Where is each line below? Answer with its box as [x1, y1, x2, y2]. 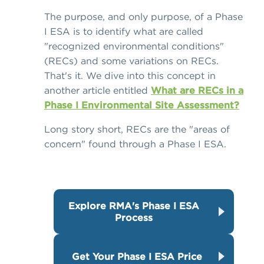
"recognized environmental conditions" [44, 40, 224, 52]
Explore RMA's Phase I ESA [68, 200, 199, 212]
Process [115, 212, 153, 224]
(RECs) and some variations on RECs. [44, 55, 219, 67]
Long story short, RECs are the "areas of [44, 123, 230, 136]
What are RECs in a [151, 84, 243, 97]
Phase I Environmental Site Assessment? [44, 99, 239, 111]
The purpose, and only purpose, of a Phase [44, 11, 243, 23]
